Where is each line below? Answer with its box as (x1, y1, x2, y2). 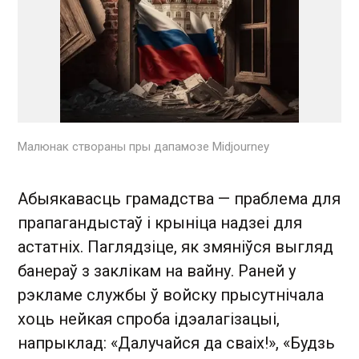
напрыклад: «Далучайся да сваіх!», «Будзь (18, 333, 335, 353)
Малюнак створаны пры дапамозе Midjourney (18, 139, 269, 154)
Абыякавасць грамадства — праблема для (18, 188, 341, 208)
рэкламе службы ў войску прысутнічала (18, 284, 324, 305)
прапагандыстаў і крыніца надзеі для (18, 212, 302, 232)
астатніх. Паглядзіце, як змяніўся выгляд (18, 236, 333, 256)
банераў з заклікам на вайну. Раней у (18, 260, 296, 280)
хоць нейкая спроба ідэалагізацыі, (18, 309, 280, 329)
